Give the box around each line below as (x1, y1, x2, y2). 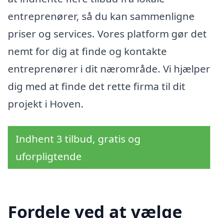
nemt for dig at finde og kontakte (8, 44, 167, 58)
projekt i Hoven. (8, 97, 84, 111)
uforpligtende (16, 149, 82, 163)
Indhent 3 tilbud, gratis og (16, 132, 141, 146)
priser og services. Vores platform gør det (8, 27, 207, 41)
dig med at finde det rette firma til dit (8, 79, 185, 93)
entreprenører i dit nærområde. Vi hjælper (8, 62, 210, 76)
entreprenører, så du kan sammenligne (8, 9, 195, 23)
